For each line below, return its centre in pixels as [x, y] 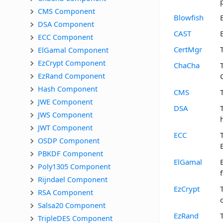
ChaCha [187, 65]
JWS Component [65, 114]
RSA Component [65, 192]
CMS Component [66, 11]
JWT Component [65, 127]
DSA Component [66, 24]
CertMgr [188, 50]
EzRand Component [71, 75]
